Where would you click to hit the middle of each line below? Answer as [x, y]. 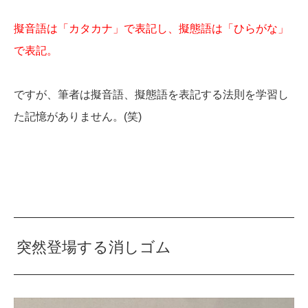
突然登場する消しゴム [94, 247]
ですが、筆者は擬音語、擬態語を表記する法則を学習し [151, 95]
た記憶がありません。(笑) [78, 117]
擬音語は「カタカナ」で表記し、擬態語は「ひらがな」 [151, 29]
